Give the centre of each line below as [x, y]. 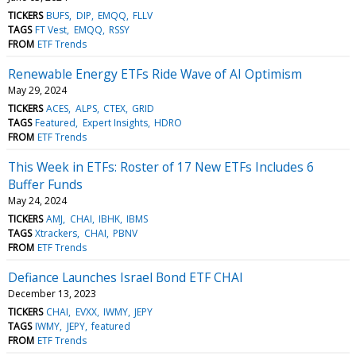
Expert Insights [115, 122]
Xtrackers [56, 233]
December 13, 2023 [52, 293]
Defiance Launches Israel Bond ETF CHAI [126, 277]
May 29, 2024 [37, 90]
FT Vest [51, 29]
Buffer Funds [45, 184]
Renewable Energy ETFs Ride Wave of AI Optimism [155, 74]
